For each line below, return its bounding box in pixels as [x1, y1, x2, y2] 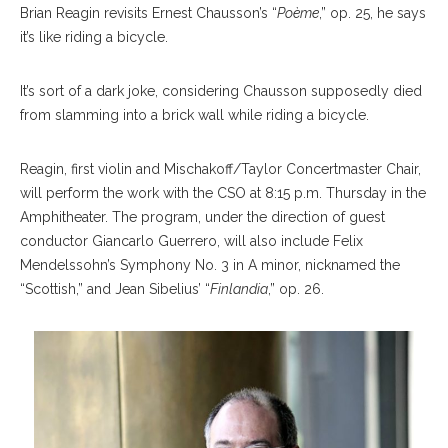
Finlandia [210, 281, 268, 297]
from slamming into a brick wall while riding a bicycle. [20, 107, 369, 123]
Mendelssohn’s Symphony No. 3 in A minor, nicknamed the [20, 257, 400, 273]
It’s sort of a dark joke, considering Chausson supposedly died [20, 83, 422, 99]
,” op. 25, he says [319, 5, 426, 21]
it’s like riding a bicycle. [20, 29, 168, 45]
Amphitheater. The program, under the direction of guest [20, 209, 385, 225]
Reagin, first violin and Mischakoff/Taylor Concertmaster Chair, [20, 161, 421, 177]
